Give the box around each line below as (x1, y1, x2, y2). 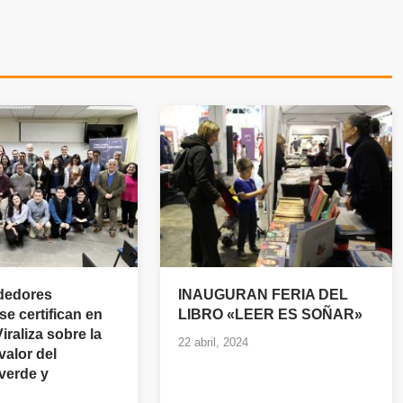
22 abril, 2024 (178, 335, 248, 349)
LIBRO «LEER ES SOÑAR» (178, 306, 363, 322)
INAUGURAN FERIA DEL (178, 286, 348, 302)
